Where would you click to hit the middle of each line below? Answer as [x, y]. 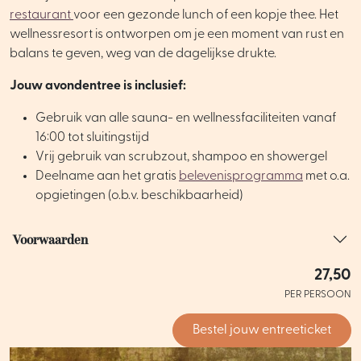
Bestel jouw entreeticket [262, 330]
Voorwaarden [50, 239]
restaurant [41, 15]
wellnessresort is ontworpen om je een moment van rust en [177, 35]
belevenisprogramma [241, 176]
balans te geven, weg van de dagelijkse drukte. [143, 54]
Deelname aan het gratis [107, 176]
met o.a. [326, 176]
